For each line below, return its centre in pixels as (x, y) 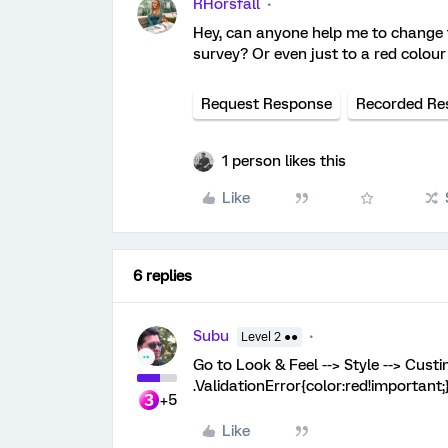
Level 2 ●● (269, 337)
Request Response (266, 104)
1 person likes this (284, 161)
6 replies (162, 276)
